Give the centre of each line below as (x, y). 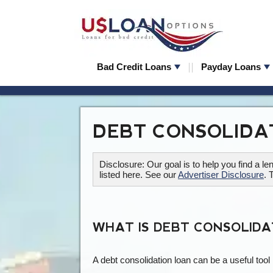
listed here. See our (139, 175)
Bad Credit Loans (134, 67)
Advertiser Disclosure (221, 175)
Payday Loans (231, 67)
